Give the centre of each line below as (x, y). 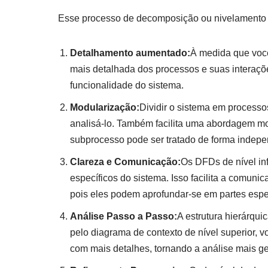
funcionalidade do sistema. (127, 85)
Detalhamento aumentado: (130, 53)
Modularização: (105, 107)
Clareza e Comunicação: (125, 162)
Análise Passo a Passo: (124, 216)
